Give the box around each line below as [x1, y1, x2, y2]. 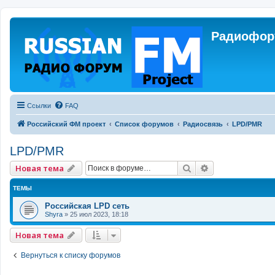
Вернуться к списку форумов [21, 251, 120, 260]
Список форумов [115, 120, 174, 128]
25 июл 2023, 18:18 [70, 211, 128, 218]
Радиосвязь [183, 120, 223, 128]
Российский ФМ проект [27, 120, 106, 128]
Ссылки [27, 102, 51, 109]
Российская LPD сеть [45, 201, 130, 211]
